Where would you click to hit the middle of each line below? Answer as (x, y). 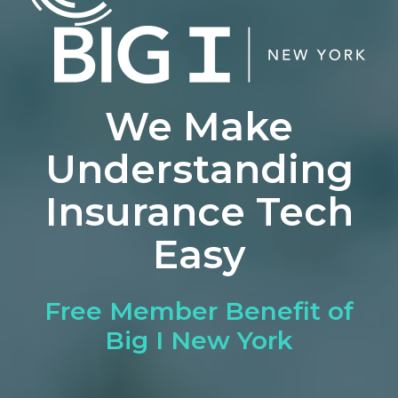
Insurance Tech (199, 211)
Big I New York (199, 340)
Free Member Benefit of (199, 310)
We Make (199, 126)
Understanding (199, 168)
